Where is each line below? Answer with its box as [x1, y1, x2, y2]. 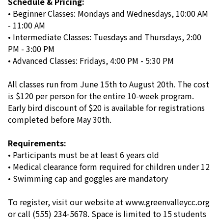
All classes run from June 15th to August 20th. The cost [8, 78, 209, 90]
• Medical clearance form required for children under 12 [8, 160, 210, 172]
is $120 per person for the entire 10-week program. [8, 89, 194, 102]
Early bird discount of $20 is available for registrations [8, 101, 205, 113]
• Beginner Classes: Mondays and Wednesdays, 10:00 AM [8, 7, 208, 19]
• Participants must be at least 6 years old [8, 148, 159, 161]
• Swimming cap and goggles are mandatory [8, 172, 168, 184]
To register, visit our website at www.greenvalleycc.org [8, 195, 210, 208]
